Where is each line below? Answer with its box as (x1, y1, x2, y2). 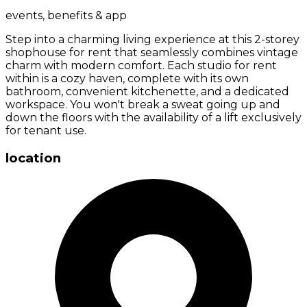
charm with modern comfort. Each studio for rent (5, 59, 277, 73)
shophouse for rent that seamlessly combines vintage (5, 46, 298, 60)
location (5, 150, 61, 167)
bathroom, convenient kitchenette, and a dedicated (5, 85, 289, 99)
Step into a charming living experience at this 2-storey (5, 33, 299, 47)
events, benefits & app (5, 9, 127, 23)
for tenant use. (5, 124, 86, 138)
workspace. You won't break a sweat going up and (5, 98, 280, 112)
